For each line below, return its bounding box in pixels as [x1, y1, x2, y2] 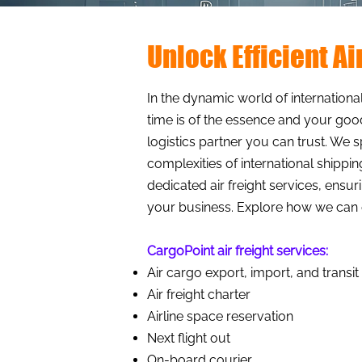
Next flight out [147, 330, 230, 346]
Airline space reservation [147, 309, 297, 324]
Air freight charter [147, 287, 250, 302]
